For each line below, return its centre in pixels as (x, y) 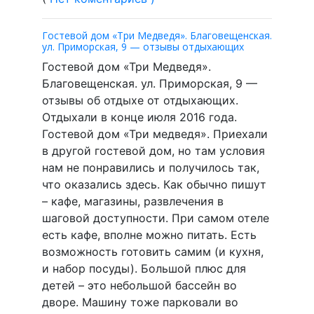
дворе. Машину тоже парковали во (140, 302)
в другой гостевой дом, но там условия (153, 150)
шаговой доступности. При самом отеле (156, 218)
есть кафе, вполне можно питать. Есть (149, 234)
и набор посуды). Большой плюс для (144, 268)
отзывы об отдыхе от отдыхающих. (140, 100)
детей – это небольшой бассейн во (139, 285)
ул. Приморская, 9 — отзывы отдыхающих (143, 46)
